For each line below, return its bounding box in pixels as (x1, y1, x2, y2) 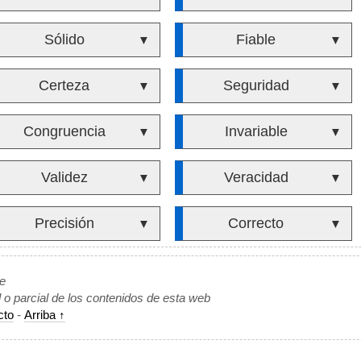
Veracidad (223, 169, 288, 185)
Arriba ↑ (24, 308, 65, 322)
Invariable (224, 123, 288, 139)
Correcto (228, 215, 284, 231)
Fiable (236, 31, 276, 48)
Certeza (39, 77, 90, 93)
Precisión (34, 215, 94, 231)
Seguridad (222, 77, 289, 93)
